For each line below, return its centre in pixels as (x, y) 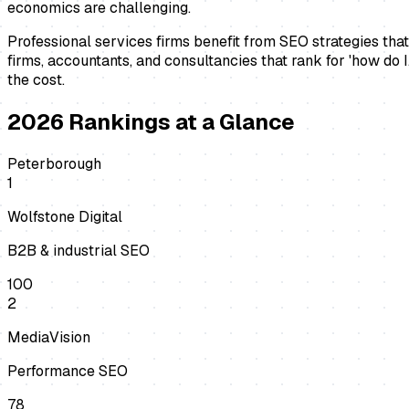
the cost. (36, 80)
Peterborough (54, 164)
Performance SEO (68, 372)
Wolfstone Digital (65, 217)
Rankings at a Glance (179, 122)
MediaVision (49, 338)
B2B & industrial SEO (79, 251)
